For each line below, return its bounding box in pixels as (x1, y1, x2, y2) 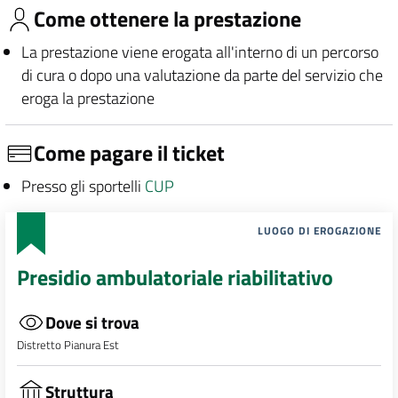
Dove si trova (44, 309, 139, 336)
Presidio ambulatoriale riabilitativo (16, 261, 333, 294)
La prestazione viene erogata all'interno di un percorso (20, 39, 378, 64)
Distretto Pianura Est (16, 336, 119, 354)
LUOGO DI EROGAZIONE (258, 222, 382, 240)
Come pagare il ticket (34, 137, 225, 170)
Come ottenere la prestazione (34, 3, 301, 36)
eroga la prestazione (20, 85, 155, 110)
